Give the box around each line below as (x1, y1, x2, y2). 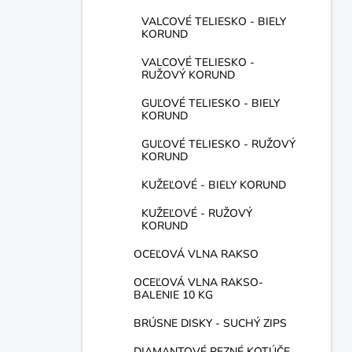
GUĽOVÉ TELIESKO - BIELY (141, 96, 280, 111)
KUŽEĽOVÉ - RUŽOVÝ (141, 206, 252, 221)
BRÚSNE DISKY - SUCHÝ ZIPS (134, 316, 287, 331)
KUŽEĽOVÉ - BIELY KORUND (141, 178, 286, 192)
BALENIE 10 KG (134, 288, 213, 302)
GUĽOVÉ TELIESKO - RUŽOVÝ (141, 137, 295, 152)
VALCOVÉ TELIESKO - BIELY (141, 14, 286, 29)
